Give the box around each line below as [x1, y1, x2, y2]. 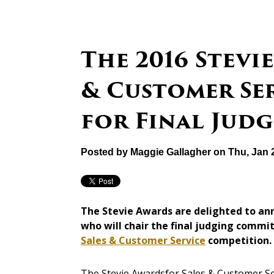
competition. [206, 234, 272, 248]
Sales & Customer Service [81, 234, 206, 248]
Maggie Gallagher [130, 147, 211, 158]
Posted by [81, 147, 128, 158]
